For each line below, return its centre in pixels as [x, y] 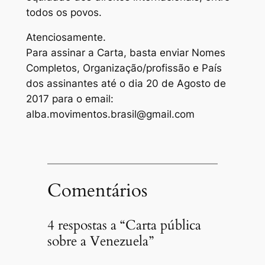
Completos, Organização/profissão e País [124, 68]
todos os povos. [64, 12]
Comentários [97, 191]
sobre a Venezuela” [100, 241]
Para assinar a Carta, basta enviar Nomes [125, 53]
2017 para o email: [70, 99]
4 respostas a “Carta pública [124, 225]
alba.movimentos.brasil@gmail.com [110, 114]
